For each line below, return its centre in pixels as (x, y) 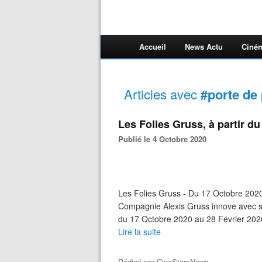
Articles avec (162, 94)
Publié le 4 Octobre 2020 (165, 139)
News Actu (204, 46)
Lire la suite (139, 232)
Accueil (153, 46)
